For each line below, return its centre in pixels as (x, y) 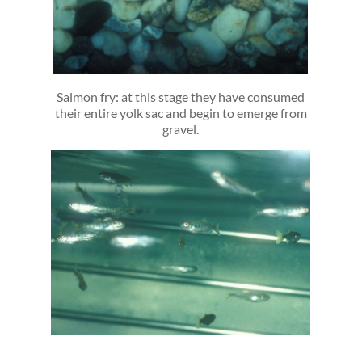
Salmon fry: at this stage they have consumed (181, 96)
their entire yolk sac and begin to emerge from (181, 112)
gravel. (181, 128)
